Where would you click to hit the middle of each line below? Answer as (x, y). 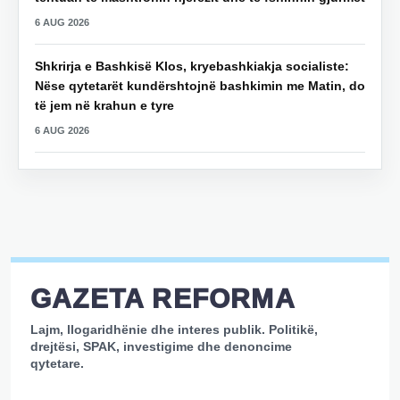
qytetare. (57, 364)
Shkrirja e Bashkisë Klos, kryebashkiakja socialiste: (192, 67)
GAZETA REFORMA (163, 299)
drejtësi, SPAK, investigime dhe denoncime (161, 347)
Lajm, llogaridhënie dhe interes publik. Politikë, (174, 330)
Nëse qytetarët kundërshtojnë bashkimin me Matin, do (200, 86)
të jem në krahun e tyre (104, 106)
